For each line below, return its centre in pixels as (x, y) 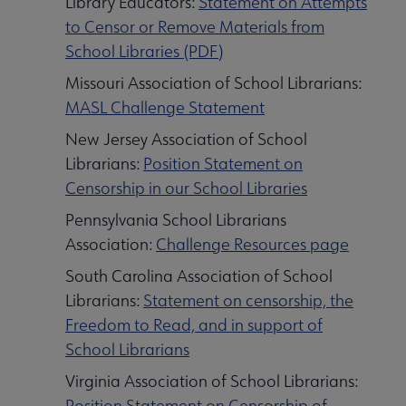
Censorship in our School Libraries (186, 188)
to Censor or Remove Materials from (195, 27)
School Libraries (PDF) (144, 52)
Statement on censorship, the (248, 301)
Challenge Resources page (252, 245)
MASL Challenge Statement (165, 108)
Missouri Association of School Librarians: (213, 83)
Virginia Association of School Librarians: (212, 382)
